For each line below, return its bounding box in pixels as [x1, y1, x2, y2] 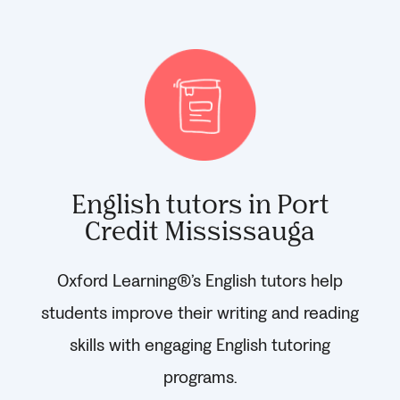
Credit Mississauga [85, 213, 315, 246]
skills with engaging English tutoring [70, 333, 330, 357]
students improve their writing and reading [41, 301, 359, 325]
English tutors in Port [71, 187, 329, 219]
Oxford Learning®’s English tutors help [57, 269, 343, 293]
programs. [162, 365, 237, 389]
